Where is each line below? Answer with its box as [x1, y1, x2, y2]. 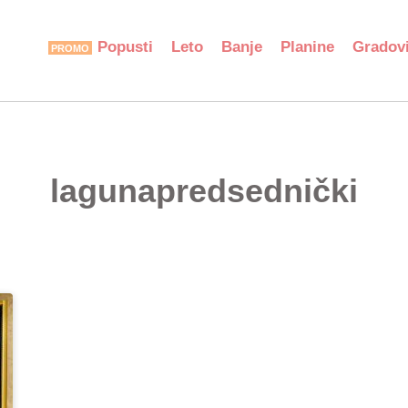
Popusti [97, 38, 153, 56]
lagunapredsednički [50, 172, 358, 209]
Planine [280, 38, 334, 56]
